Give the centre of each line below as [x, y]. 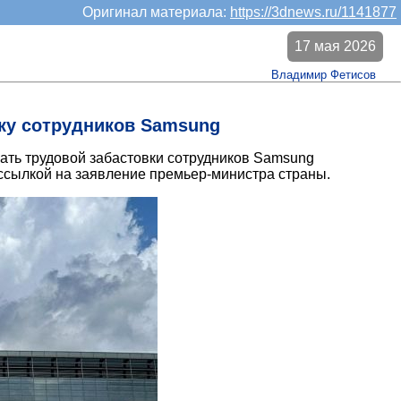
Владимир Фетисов [324, 75]
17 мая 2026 [335, 46]
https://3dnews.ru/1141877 [313, 12]
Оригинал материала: [156, 12]
